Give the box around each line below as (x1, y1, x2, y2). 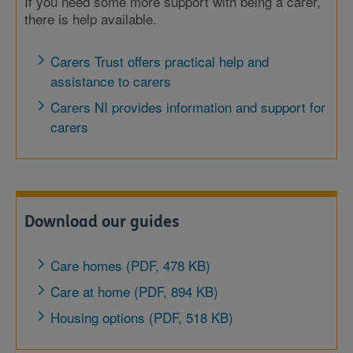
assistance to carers (50, 71, 171, 91)
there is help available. (24, 9, 157, 28)
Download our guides (24, 213, 180, 231)
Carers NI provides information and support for (50, 97, 325, 117)
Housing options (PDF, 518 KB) (50, 307, 233, 327)
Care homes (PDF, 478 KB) (50, 255, 210, 275)
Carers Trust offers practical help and (50, 51, 269, 71)
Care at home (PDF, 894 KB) (50, 281, 218, 301)
